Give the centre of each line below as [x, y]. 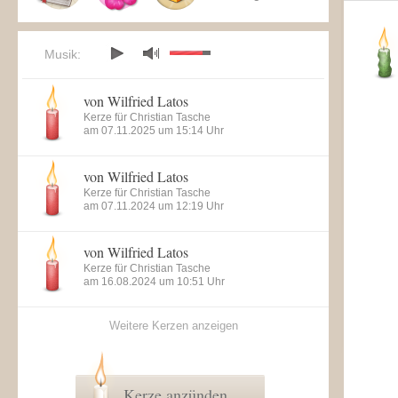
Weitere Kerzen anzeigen [173, 326]
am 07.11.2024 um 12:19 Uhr [154, 206]
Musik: [63, 54]
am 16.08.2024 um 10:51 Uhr [154, 282]
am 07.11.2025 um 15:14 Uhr [154, 131]
